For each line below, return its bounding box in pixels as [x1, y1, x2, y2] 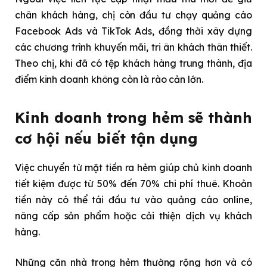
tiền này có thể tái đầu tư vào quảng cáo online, [15, 193, 252, 206]
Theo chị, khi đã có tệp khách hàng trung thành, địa [15, 57, 252, 70]
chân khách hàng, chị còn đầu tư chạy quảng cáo [15, 9, 252, 21]
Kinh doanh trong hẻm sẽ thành [15, 108, 252, 126]
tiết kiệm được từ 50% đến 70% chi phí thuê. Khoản [15, 177, 252, 190]
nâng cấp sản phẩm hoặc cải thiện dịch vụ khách [15, 209, 252, 222]
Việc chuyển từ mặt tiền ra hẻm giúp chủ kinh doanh [15, 161, 252, 173]
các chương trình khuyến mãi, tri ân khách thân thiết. [15, 41, 252, 54]
